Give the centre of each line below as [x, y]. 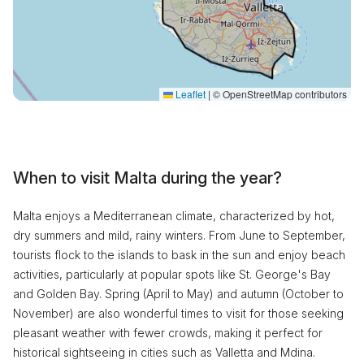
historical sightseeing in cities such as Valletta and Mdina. [164, 352]
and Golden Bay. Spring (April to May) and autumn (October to [178, 294]
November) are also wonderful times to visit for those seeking [178, 313]
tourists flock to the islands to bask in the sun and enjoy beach [179, 255]
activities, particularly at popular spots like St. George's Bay [172, 274]
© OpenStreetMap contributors [279, 94]
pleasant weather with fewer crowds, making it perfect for [168, 333]
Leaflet [189, 94]
